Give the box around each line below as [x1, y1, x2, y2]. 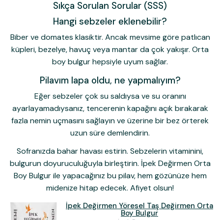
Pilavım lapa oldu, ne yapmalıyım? [39, 74, 181, 87]
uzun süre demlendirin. [70, 127, 150, 138]
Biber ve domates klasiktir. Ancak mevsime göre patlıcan [10, 31, 210, 42]
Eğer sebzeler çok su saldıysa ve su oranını [34, 90, 186, 101]
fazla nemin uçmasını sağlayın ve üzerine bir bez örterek [11, 115, 209, 126]
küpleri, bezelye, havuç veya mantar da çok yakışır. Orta [11, 44, 209, 55]
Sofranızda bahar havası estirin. [17, 146, 128, 157]
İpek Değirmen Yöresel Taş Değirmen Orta [66, 200, 213, 211]
